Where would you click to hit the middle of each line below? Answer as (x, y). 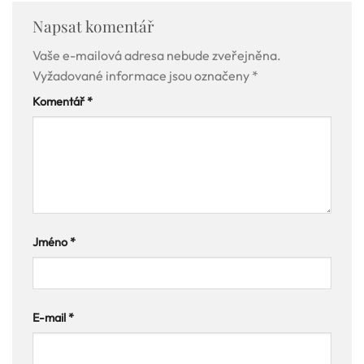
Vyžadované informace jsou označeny (142, 76)
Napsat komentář (95, 26)
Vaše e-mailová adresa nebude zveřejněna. (157, 56)
